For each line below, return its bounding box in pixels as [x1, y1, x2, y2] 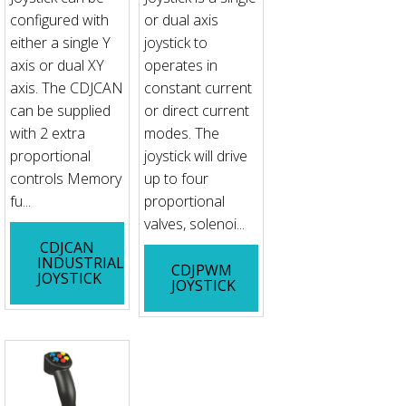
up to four [143, 169, 208, 189]
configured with [10, 10, 109, 31]
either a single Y [10, 33, 111, 53]
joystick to [143, 33, 208, 53]
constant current [143, 78, 252, 99]
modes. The [143, 123, 219, 144]
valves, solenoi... [143, 214, 245, 235]
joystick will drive [143, 146, 247, 167]
